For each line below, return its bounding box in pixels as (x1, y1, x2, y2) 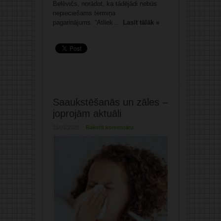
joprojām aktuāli (52, 108, 121, 119)
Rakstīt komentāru (85, 124, 134, 131)
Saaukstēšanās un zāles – (52, 97, 168, 108)
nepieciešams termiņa (52, 9, 115, 17)
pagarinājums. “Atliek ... (52, 19, 123, 27)
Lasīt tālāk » (122, 19, 159, 27)
